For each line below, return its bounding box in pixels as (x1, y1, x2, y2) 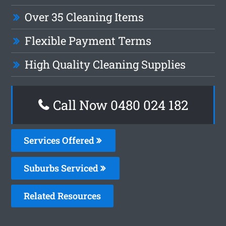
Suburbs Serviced (24, 161, 101, 174)
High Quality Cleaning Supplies (25, 56, 186, 72)
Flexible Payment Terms (25, 33, 152, 48)
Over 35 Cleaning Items (25, 9, 144, 24)
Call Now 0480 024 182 (49, 96, 188, 114)
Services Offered (24, 134, 97, 146)
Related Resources (24, 189, 101, 202)
